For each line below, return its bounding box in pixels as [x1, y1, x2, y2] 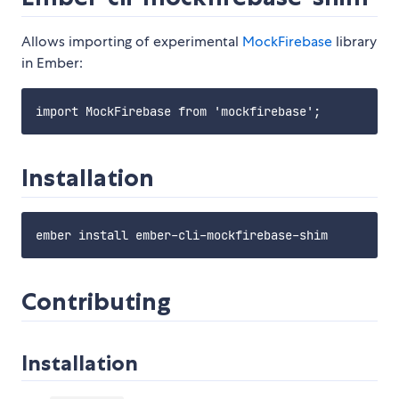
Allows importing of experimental [21, 32, 242, 52]
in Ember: [21, 53, 83, 73]
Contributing [21, 287, 171, 317]
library [332, 32, 377, 52]
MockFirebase [242, 32, 332, 52]
